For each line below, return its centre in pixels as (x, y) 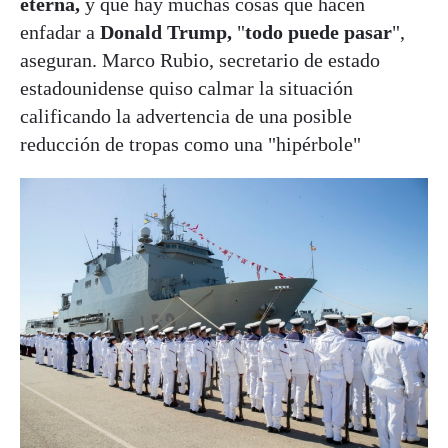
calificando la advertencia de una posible (186, 116)
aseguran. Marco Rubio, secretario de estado (200, 60)
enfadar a (60, 32)
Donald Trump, (166, 32)
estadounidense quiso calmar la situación (186, 88)
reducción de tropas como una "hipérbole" (190, 144)
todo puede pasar (318, 32)
